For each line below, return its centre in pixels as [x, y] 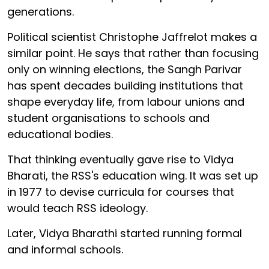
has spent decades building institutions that [125, 85]
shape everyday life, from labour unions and [126, 101]
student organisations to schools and [108, 118]
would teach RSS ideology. [79, 208]
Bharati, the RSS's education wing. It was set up [133, 175]
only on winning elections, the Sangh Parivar [125, 69]
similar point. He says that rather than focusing [133, 53]
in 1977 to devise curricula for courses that [121, 192]
